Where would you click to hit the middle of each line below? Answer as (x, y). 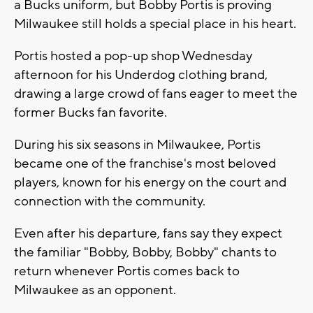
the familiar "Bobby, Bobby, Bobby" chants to (145, 252)
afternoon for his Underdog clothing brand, (141, 74)
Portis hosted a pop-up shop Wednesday (133, 56)
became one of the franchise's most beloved (145, 163)
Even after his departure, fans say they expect (148, 233)
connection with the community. (110, 201)
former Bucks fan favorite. (90, 112)
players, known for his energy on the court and (150, 182)
